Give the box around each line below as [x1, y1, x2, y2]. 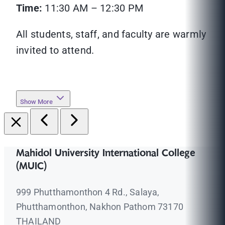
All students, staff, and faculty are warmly [16, 28, 206, 41]
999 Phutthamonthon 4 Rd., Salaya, [16, 187, 160, 198]
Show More [20, 98, 53, 106]
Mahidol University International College [16, 145, 195, 162]
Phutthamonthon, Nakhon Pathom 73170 [16, 201, 183, 212]
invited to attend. [16, 44, 94, 57]
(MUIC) [16, 158, 47, 175]
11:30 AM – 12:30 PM [45, 2, 144, 15]
